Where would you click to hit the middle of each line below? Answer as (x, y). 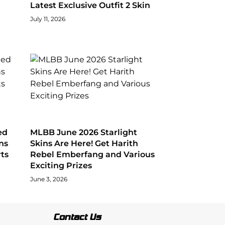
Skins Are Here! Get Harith (84, 143)
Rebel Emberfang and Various (92, 154)
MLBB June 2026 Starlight (83, 132)
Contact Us (77, 217)
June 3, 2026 (48, 179)
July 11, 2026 (47, 19)
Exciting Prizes (61, 165)
